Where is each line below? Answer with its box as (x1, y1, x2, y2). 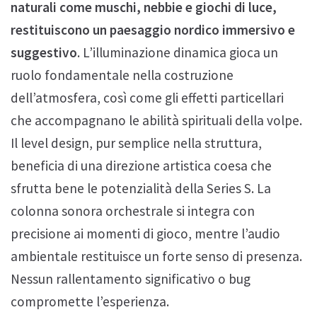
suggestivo (11, 43, 77, 61)
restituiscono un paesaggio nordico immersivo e (11, 21, 295, 38)
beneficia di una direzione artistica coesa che (11, 156, 272, 174)
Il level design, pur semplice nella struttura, (11, 134, 262, 151)
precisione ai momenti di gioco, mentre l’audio (11, 224, 280, 242)
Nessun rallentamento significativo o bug (11, 270, 250, 287)
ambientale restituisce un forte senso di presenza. (11, 247, 302, 265)
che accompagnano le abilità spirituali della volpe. (11, 111, 302, 129)
